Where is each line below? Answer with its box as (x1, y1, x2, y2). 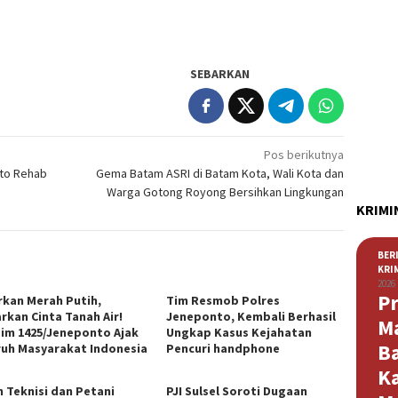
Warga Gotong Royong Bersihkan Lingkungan (107, 184, 345, 201)
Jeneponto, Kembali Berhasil (166, 308, 337, 325)
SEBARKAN (190, 66, 251, 83)
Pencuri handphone (166, 340, 281, 357)
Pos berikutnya (264, 147, 345, 163)
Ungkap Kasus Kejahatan (166, 324, 313, 341)
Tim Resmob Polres (166, 292, 281, 309)
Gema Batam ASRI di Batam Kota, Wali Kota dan (96, 165, 345, 182)
